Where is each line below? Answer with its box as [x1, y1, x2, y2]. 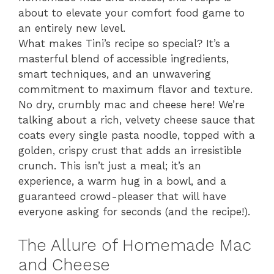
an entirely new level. [18, 22, 125, 34]
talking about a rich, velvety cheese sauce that [18, 114, 255, 126]
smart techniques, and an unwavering [18, 68, 211, 80]
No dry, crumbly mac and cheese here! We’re [18, 98, 245, 111]
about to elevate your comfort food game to [18, 7, 245, 19]
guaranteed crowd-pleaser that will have [18, 190, 226, 202]
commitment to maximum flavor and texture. [18, 83, 253, 95]
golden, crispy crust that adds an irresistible [18, 144, 242, 157]
